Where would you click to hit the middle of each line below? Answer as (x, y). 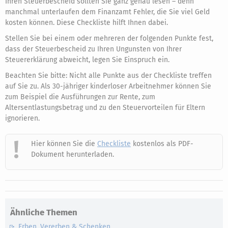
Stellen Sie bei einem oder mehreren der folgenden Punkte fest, (109, 38)
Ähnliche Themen (44, 212)
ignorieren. (22, 118)
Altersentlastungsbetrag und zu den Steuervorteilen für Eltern (105, 108)
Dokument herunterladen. (73, 154)
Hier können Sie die (64, 144)
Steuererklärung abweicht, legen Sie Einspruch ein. (87, 60)
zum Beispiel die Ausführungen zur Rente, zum (80, 97)
